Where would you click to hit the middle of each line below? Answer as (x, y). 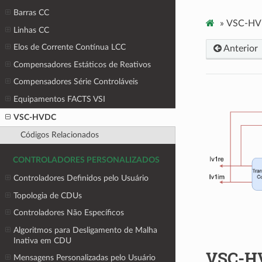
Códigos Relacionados (59, 135)
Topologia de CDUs (48, 195)
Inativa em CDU (43, 240)
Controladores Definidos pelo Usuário (81, 178)
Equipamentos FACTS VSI (60, 99)
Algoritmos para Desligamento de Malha (86, 230)
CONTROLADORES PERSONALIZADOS (86, 161)
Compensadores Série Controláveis (76, 82)
